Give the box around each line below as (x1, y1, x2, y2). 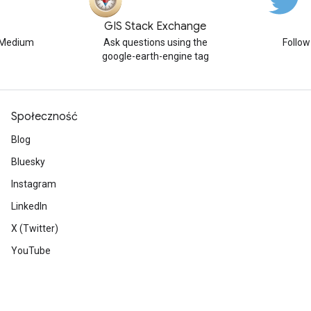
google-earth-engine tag (101, 51, 209, 62)
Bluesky (11, 156, 45, 167)
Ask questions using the (103, 37, 208, 48)
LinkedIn (11, 201, 47, 212)
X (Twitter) (11, 223, 58, 234)
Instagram (11, 178, 56, 190)
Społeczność (11, 110, 78, 124)
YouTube (11, 245, 51, 256)
